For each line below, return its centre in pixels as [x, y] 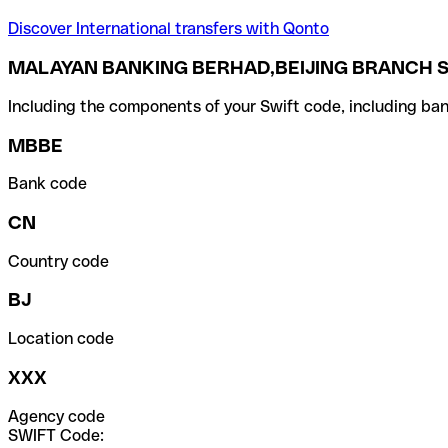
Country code [58, 261]
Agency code [56, 416]
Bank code [47, 184]
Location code [61, 339]
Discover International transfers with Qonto [168, 29]
